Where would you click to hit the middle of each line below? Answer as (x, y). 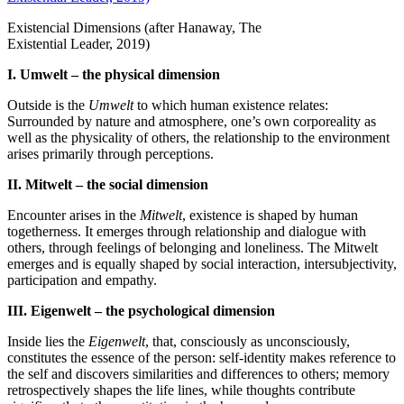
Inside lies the (48, 341)
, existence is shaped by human (270, 215)
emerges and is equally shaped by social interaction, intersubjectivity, (202, 263)
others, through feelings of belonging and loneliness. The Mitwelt (193, 247)
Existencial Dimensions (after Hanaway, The (134, 27)
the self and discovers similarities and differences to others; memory (198, 373)
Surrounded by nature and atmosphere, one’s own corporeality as (192, 121)
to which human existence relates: (231, 105)
